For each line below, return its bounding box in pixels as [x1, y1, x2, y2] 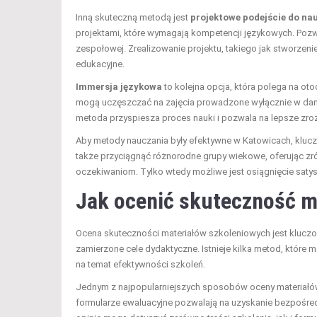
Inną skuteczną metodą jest [76, 11, 190, 23]
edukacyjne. [76, 58, 125, 69]
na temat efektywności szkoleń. [76, 258, 205, 270]
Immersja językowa [76, 81, 162, 92]
